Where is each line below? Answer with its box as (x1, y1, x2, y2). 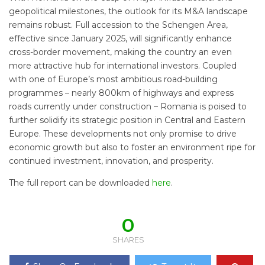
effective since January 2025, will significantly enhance (9, 33, 232, 44)
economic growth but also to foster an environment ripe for (9, 142, 256, 153)
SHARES (112, 235, 144, 245)
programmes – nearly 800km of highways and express (9, 88, 234, 99)
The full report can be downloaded (9, 177, 152, 189)
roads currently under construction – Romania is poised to (9, 101, 247, 112)
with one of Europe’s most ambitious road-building (9, 74, 218, 85)
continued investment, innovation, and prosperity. (9, 156, 214, 167)
